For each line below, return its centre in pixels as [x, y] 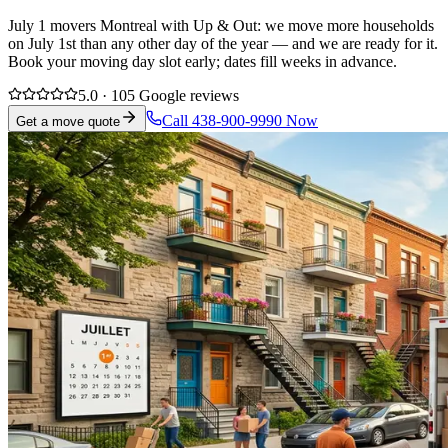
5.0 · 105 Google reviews [158, 95]
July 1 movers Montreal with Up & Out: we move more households [221, 25]
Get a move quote [68, 121]
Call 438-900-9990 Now [240, 120]
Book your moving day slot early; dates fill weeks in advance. [202, 61]
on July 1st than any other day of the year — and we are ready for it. [223, 43]
